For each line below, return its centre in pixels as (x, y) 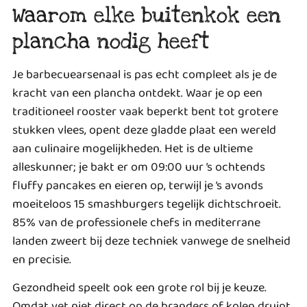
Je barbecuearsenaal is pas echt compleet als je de (145, 74)
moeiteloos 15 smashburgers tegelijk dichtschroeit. (147, 204)
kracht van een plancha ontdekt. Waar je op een (137, 93)
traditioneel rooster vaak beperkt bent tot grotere (145, 111)
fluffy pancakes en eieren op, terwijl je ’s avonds (138, 185)
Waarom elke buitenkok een (147, 15)
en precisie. (42, 259)
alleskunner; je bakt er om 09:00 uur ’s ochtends (139, 167)
